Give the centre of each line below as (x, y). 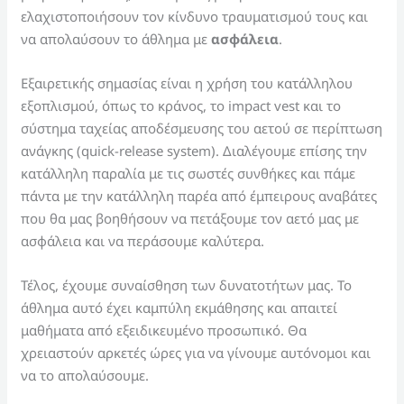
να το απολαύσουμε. (85, 375)
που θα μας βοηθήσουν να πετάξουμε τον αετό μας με (190, 218)
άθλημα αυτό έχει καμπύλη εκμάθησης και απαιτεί (179, 307)
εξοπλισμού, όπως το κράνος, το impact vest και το (181, 105)
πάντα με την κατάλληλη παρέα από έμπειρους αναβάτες (199, 195)
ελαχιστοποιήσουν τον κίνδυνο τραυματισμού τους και (195, 16)
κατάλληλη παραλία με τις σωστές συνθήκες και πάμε (188, 173)
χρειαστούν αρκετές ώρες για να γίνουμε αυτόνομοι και (196, 352)
